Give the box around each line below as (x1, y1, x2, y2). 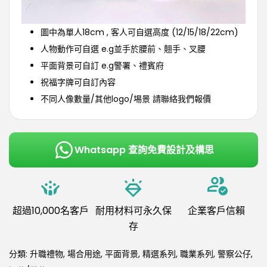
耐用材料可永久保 (95, 204, 172, 218)
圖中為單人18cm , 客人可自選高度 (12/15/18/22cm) (41, 26, 238, 39)
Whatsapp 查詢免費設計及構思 (74, 142, 214, 157)
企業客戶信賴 (188, 204, 246, 218)
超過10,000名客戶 (12, 204, 89, 218)
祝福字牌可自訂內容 (41, 76, 116, 89)
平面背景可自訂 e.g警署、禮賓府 (41, 60, 164, 72)
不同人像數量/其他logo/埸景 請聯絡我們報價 (41, 93, 211, 105)
